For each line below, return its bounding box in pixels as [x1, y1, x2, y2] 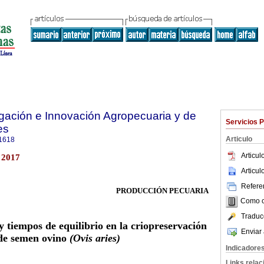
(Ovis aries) [69, 232, 120, 245]
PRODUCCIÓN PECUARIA [116, 186, 209, 196]
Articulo [226, 135, 252, 143]
